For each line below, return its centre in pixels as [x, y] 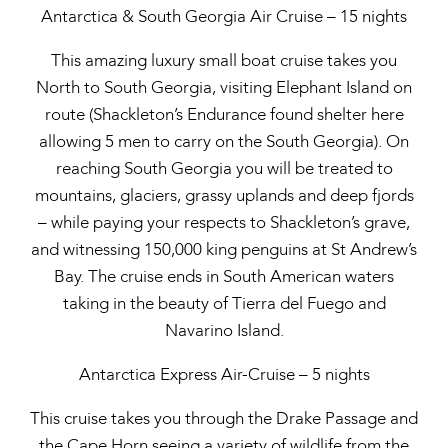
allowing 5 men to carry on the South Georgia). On [224, 141]
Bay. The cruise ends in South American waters [224, 276]
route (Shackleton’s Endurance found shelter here [224, 114]
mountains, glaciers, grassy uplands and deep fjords [224, 195]
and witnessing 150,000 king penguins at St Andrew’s [224, 249]
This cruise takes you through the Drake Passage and [224, 418]
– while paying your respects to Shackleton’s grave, [224, 222]
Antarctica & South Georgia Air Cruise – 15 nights [224, 16]
